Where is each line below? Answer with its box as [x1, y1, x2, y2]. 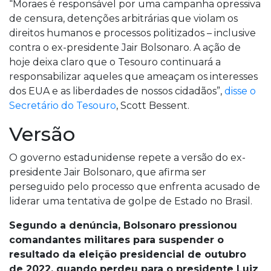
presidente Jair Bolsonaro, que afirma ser [9, 166, 206, 178]
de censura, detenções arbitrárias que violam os [9, 13, 238, 24]
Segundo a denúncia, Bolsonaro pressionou [9, 220, 237, 231]
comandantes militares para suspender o [9, 234, 224, 246]
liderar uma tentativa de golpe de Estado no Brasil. [9, 195, 252, 207]
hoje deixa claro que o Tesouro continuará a [9, 56, 221, 68]
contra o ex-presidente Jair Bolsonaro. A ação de [9, 42, 241, 53]
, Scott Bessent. [116, 100, 189, 111]
